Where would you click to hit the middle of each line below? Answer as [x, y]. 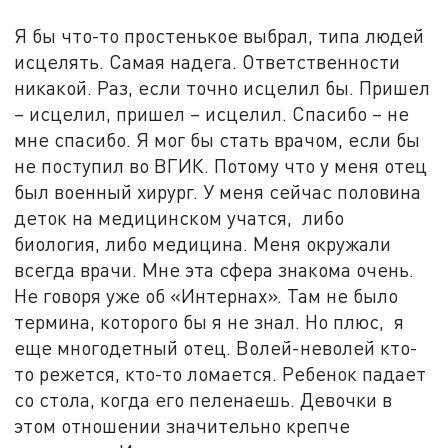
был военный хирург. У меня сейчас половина [218, 192]
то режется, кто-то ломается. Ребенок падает [220, 374]
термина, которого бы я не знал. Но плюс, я [209, 322]
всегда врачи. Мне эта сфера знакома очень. [214, 270]
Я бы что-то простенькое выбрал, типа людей [219, 36]
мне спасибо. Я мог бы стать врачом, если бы [217, 140]
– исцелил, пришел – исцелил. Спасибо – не [212, 114]
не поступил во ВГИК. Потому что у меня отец [221, 166]
